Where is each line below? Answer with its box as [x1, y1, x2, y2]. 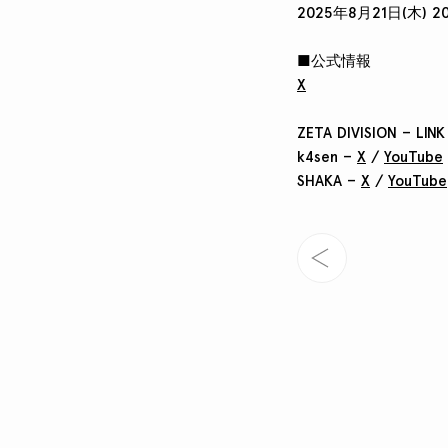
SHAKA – [297, 172, 361, 190]
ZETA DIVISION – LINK [297, 124, 445, 142]
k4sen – [297, 148, 357, 166]
